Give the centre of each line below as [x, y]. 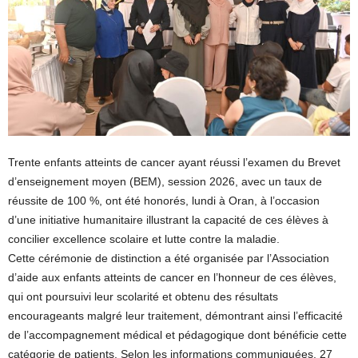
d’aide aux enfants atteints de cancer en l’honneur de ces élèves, [172, 278]
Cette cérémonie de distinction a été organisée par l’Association [169, 259]
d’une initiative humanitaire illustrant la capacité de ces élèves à [168, 220]
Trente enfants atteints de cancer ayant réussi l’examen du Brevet [174, 163]
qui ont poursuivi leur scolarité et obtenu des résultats [143, 297]
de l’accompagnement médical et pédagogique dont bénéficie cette [177, 335]
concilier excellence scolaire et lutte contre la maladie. [144, 239]
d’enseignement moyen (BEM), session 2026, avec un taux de [165, 182]
